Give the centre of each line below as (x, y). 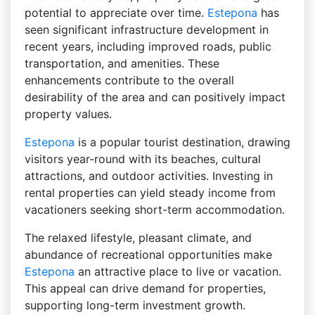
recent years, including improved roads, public (148, 46)
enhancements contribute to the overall (129, 80)
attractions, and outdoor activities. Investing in (149, 176)
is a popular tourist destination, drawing (182, 142)
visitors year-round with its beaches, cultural (143, 159)
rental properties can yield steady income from (150, 193)
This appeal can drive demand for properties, (145, 288)
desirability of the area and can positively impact (155, 97)
